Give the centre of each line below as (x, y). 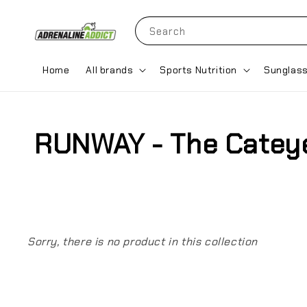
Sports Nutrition (199, 70)
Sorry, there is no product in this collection (143, 242)
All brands (110, 70)
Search (167, 32)
